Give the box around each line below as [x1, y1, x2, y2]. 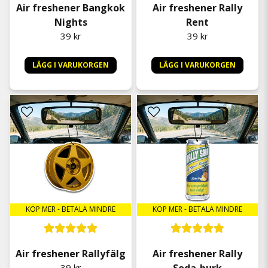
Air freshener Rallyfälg [16, 247, 126, 260]
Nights [54, 16, 87, 29]
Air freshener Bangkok [16, 1, 125, 14]
